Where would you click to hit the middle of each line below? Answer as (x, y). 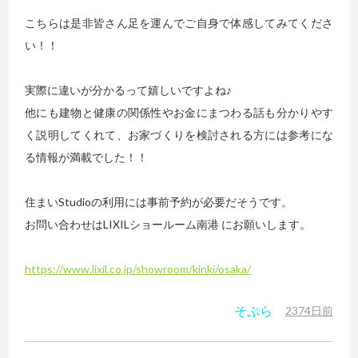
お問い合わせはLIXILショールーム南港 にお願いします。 (168, 225)
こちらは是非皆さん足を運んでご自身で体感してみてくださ (179, 23)
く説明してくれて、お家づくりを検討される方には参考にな (179, 135)
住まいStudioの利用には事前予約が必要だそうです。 (159, 202)
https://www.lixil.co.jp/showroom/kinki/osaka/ (138, 269)
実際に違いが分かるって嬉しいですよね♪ (129, 90)
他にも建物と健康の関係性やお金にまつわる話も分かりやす (179, 113)
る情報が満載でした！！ (87, 157)
